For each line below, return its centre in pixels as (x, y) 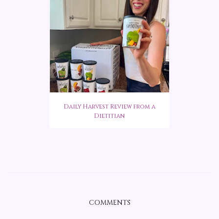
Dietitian (109, 116)
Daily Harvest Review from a (109, 107)
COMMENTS (109, 203)
